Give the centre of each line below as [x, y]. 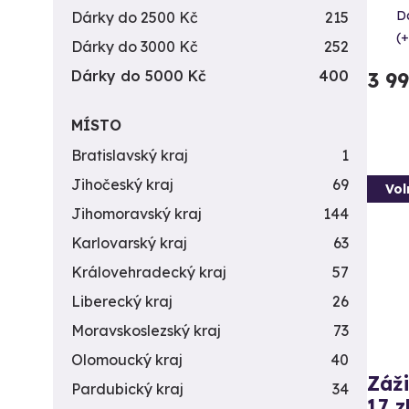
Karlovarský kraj [129, 243]
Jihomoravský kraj [136, 214]
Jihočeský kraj [122, 184]
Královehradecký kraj [149, 272]
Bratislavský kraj [130, 155]
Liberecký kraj [122, 301]
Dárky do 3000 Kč [135, 47]
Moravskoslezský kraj [146, 330]
